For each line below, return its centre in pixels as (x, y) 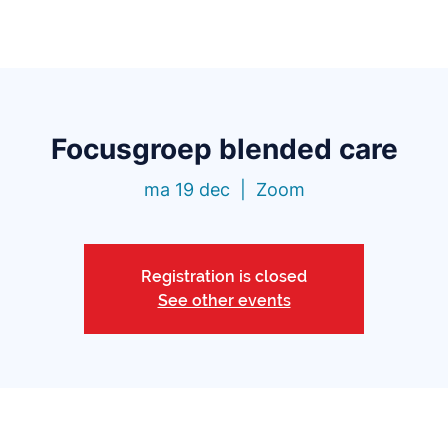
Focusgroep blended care (224, 149)
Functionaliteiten (98, 33)
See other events (224, 301)
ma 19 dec (186, 190)
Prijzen (354, 33)
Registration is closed (224, 277)
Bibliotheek (244, 33)
